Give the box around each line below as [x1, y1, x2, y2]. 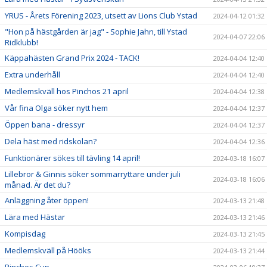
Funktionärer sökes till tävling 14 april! [5, 153, 140, 163]
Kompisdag [5, 228, 45, 239]
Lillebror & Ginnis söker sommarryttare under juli [5, 169, 181, 179]
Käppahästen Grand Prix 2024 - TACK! [5, 52, 139, 63]
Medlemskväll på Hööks [5, 245, 91, 256]
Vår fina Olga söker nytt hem [5, 103, 108, 113]
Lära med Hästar [5, 212, 65, 222]
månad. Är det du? [5, 179, 70, 190]
